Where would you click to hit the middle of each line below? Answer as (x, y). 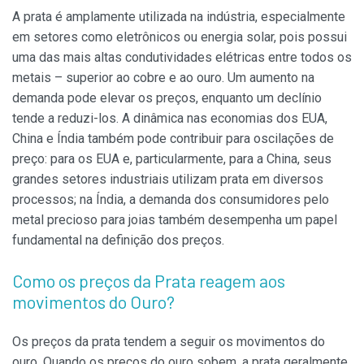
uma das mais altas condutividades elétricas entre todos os (182, 58)
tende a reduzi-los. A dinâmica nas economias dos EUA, (170, 119)
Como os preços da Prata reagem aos (149, 281)
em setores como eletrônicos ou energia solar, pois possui (180, 37)
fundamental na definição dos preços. (118, 240)
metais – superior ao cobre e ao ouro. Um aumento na (163, 78)
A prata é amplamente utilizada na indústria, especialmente (179, 17)
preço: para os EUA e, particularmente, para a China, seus (172, 159)
